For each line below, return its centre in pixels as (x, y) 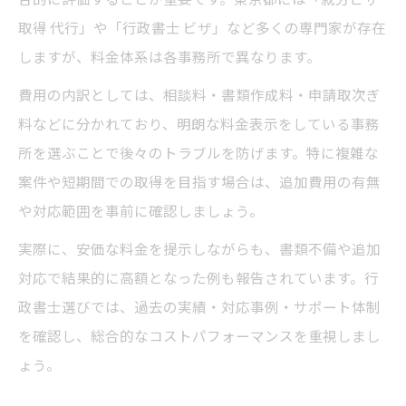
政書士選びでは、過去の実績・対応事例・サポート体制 (199, 307)
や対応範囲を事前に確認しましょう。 (141, 211)
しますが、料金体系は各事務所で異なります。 (169, 57)
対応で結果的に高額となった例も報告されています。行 (198, 278)
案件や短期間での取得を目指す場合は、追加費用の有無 (199, 182)
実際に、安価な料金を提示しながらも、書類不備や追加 (199, 249)
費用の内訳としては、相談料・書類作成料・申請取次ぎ (199, 95)
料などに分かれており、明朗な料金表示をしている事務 (199, 124)
